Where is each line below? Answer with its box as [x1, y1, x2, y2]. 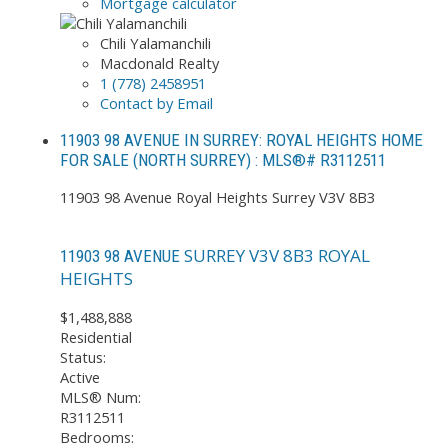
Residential [60, 327, 132, 348]
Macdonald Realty [100, 52, 219, 73]
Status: [60, 347, 106, 368]
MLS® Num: [60, 387, 141, 408]
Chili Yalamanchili [100, 32, 211, 53]
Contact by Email [100, 92, 213, 113]
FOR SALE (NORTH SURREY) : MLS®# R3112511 [60, 149, 386, 170]
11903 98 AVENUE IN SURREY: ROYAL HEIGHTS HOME [60, 129, 423, 150]
